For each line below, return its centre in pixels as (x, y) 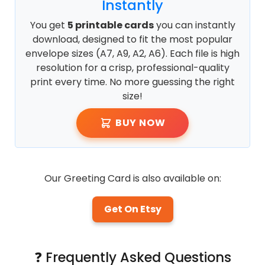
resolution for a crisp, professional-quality (132, 68)
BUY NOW (140, 122)
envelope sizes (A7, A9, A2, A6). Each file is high (132, 54)
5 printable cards (110, 25)
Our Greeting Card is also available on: (132, 178)
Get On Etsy (132, 209)
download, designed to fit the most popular (132, 39)
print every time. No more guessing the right (132, 82)
